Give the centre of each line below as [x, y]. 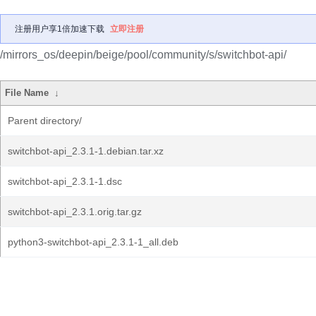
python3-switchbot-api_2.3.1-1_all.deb [93, 242]
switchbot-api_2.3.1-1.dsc [65, 181]
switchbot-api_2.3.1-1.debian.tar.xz [86, 151]
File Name [27, 93]
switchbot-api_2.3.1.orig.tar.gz [75, 212]
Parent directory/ [45, 121]
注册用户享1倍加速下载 [60, 29]
